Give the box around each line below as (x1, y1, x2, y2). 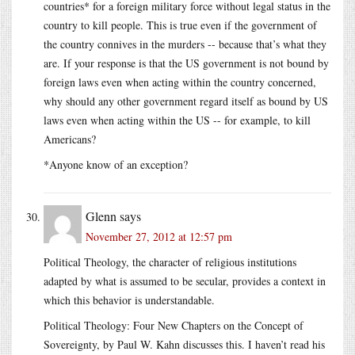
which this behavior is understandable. (44, 292, 215, 307)
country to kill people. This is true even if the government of (44, 17, 317, 32)
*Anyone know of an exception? (44, 156, 188, 172)
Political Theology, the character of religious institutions (44, 254, 296, 269)
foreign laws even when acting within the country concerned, (44, 74, 316, 90)
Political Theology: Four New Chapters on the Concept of (44, 317, 303, 333)
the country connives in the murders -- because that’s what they (44, 36, 326, 52)
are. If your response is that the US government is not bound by (44, 55, 329, 71)
